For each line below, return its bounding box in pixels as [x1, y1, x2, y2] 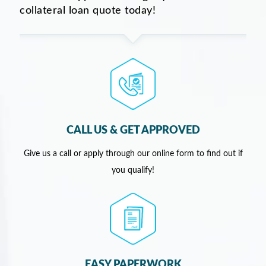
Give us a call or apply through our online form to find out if [23, 150, 243, 159]
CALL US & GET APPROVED [66, 125, 200, 137]
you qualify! [112, 166, 154, 175]
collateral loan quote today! [20, 5, 156, 17]
